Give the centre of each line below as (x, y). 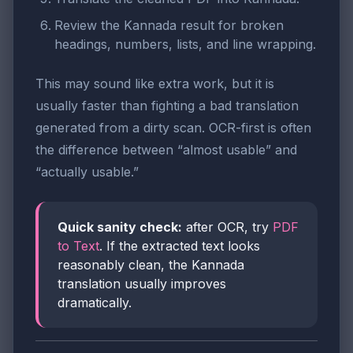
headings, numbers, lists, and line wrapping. (185, 44)
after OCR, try (227, 227)
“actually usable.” (87, 171)
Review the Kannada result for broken (169, 25)
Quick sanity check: (120, 227)
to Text (78, 245)
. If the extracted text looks (180, 245)
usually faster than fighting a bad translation (167, 105)
